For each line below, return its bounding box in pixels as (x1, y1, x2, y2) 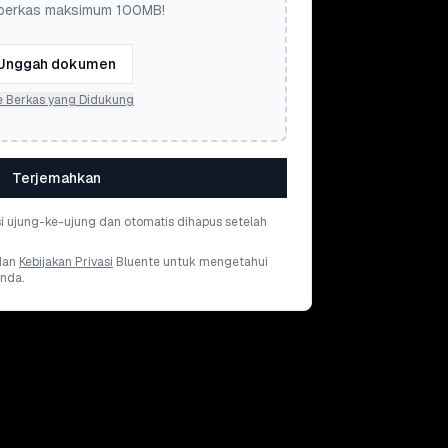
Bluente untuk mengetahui (116, 254, 268, 270)
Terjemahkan (11, 169, 101, 187)
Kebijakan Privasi (19, 254, 113, 270)
